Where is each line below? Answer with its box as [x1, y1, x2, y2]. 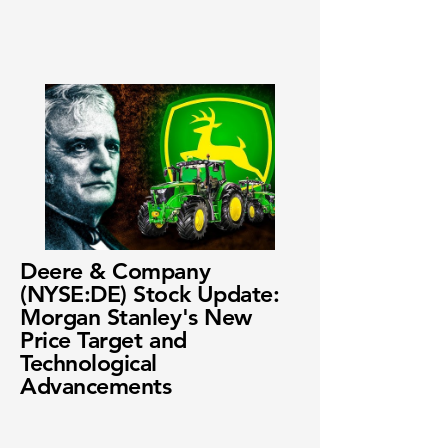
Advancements [20, 372, 172, 400]
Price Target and [20, 326, 187, 354]
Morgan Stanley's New [20, 303, 252, 331]
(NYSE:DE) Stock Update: [20, 280, 280, 308]
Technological [20, 349, 158, 377]
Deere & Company [20, 257, 211, 285]
